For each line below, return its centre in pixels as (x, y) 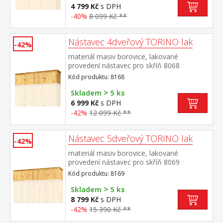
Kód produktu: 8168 (96, 77)
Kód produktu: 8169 (96, 173)
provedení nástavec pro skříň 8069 (124, 162)
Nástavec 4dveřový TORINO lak (130, 42)
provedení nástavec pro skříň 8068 (124, 65)
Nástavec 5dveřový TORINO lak (130, 138)
